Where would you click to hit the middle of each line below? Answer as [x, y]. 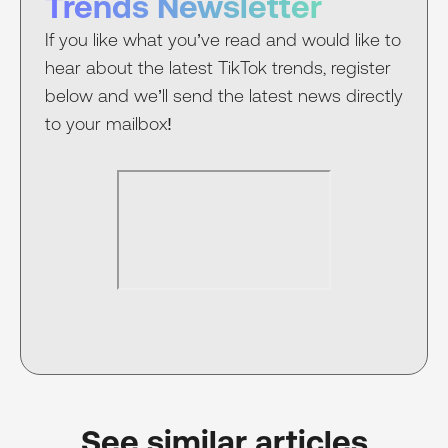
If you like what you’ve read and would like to [223, 39]
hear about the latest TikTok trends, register [218, 67]
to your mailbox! [108, 123]
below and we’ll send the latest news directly [224, 95]
